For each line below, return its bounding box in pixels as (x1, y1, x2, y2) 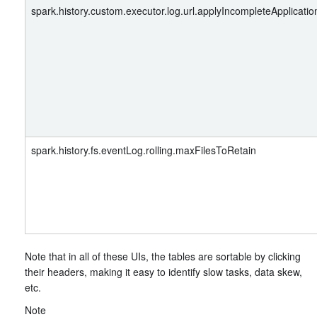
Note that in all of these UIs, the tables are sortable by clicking (25, 249, 301, 263)
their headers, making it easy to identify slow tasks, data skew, (25, 265, 302, 279)
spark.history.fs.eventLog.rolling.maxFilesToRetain (31, 143, 256, 157)
